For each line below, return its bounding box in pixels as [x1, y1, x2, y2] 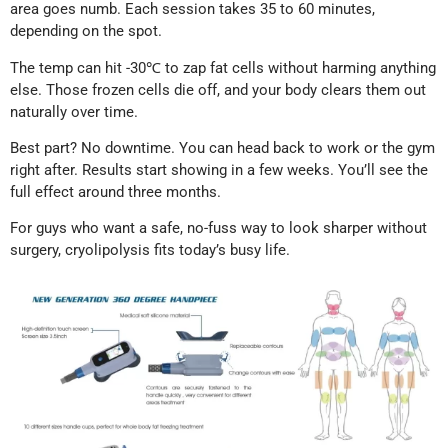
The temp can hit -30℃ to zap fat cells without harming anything [10, 58, 436, 77]
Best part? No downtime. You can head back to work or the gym [10, 139, 435, 157]
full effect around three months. [10, 183, 221, 201]
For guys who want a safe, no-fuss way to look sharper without [10, 219, 427, 238]
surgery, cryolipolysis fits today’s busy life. [10, 241, 290, 260]
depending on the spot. [10, 22, 162, 41]
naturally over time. [10, 102, 138, 121]
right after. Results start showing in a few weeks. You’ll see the [10, 161, 428, 179]
